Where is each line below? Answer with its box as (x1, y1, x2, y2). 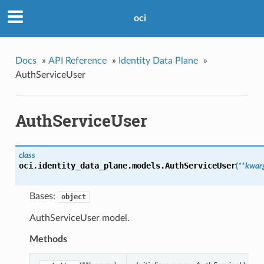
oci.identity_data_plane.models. (18, 161, 165, 171)
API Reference (48, 55, 107, 65)
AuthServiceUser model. (29, 213, 130, 223)
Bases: (29, 192, 58, 202)
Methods (29, 235, 67, 245)
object (61, 193, 86, 202)
